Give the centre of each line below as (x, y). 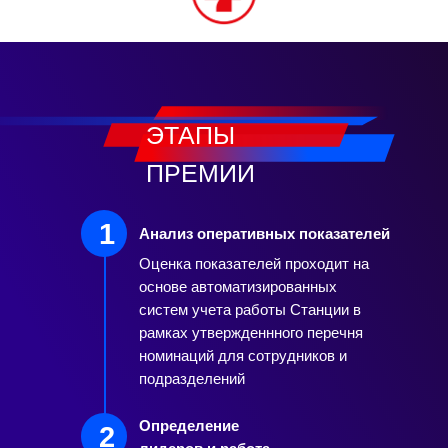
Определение (189, 425)
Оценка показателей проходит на (254, 263)
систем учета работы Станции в (250, 309)
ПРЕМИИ (200, 173)
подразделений (192, 378)
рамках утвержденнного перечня (251, 332)
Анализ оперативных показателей (264, 233)
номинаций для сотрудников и (243, 355)
